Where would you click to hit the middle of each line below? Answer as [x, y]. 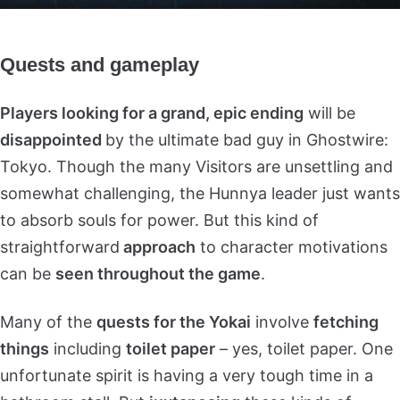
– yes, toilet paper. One [304, 349]
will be [329, 113]
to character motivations [292, 247]
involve [282, 322]
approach [158, 247]
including [87, 349]
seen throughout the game [158, 274]
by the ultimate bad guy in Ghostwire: [247, 140]
